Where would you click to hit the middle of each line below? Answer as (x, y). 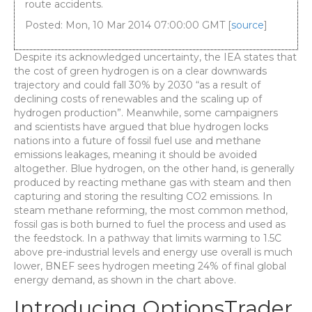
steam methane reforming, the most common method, (151, 210)
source (248, 25)
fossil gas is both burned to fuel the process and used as (150, 224)
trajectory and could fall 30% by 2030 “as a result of (137, 85)
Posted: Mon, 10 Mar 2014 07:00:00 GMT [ (128, 25)
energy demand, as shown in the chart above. (125, 280)
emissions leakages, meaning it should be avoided (135, 155)
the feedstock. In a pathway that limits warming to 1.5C (148, 238)
